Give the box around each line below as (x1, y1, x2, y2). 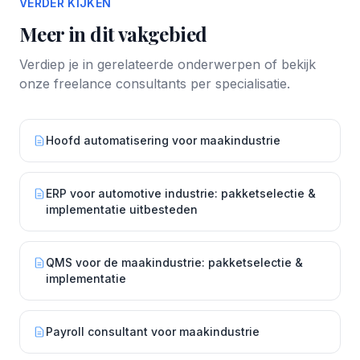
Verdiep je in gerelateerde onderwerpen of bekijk (19, 56, 316, 72)
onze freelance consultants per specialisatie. (19, 76, 290, 92)
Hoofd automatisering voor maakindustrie (46, 133, 280, 147)
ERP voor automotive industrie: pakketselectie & (46, 186, 316, 200)
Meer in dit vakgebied (19, 21, 207, 47)
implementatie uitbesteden (46, 202, 198, 216)
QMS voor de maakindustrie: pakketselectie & (46, 256, 303, 269)
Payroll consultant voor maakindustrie (46, 325, 260, 338)
